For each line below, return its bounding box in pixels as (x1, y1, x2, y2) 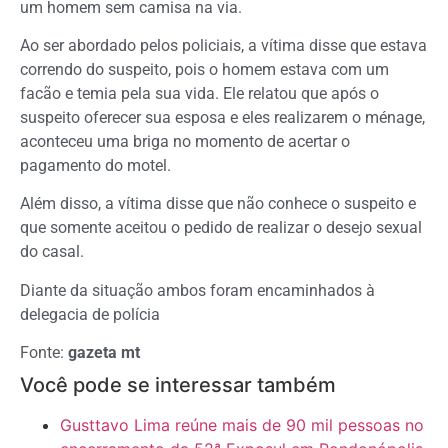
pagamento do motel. (20, 156, 171, 176)
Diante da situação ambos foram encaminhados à (20, 280, 375, 300)
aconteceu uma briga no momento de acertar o (20, 132, 350, 152)
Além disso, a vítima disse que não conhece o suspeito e (20, 194, 416, 214)
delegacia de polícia (20, 304, 160, 324)
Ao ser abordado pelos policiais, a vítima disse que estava (20, 36, 427, 56)
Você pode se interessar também (20, 373, 336, 398)
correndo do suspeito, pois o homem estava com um (20, 60, 389, 80)
